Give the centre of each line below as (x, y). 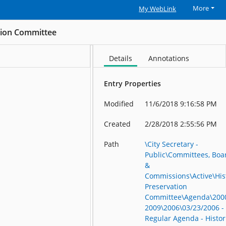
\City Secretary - (172, 144)
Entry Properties (133, 84)
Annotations (169, 59)
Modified (119, 104)
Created (118, 124)
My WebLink (158, 9)
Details (121, 59)
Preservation (166, 187)
